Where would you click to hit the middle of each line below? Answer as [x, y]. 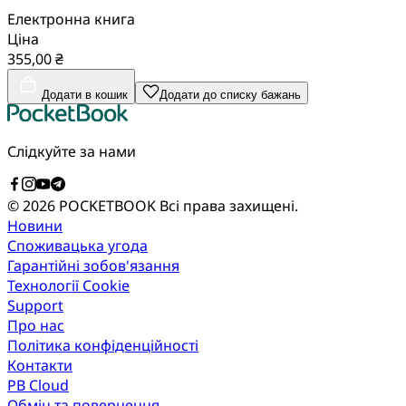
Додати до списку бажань [230, 94]
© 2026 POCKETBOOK [83, 205]
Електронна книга [71, 19]
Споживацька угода [77, 245]
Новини [35, 225]
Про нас [36, 325]
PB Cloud [38, 385]
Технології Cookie [68, 285]
